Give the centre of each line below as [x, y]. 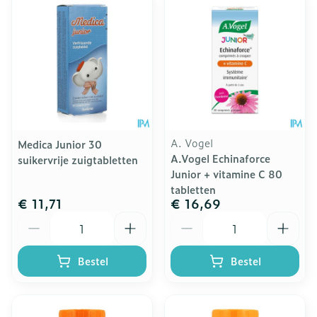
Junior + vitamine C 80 [226, 174]
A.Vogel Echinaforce [220, 158]
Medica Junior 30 [60, 144]
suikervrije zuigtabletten [78, 160]
